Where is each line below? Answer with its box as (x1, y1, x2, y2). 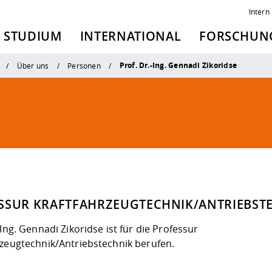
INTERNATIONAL (80, 28, 182, 44)
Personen (67, 60, 101, 70)
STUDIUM (3, 28, 62, 44)
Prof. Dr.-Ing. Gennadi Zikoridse (119, 60, 237, 71)
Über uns (16, 60, 49, 70)
